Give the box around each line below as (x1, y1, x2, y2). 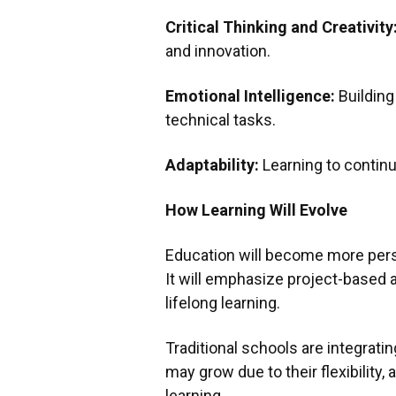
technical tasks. (165, 110, 283, 129)
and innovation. (165, 42, 278, 60)
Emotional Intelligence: (165, 87, 335, 105)
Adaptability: (165, 156, 259, 174)
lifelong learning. (165, 293, 280, 312)
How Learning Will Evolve (165, 201, 347, 219)
